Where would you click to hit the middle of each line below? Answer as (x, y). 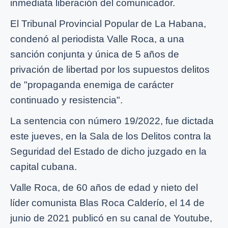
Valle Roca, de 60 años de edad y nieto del (104, 188)
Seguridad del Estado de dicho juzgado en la (108, 152)
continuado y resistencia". (66, 100)
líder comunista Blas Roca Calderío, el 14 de (107, 203)
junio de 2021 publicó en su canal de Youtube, (111, 218)
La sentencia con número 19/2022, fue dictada (112, 121)
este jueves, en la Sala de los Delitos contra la (111, 136)
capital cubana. (44, 167)
